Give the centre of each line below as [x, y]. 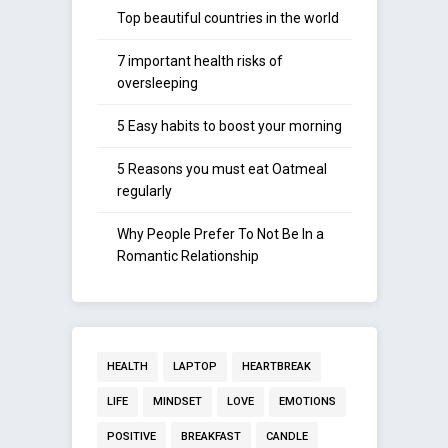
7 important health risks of [199, 61]
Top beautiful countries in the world [227, 18]
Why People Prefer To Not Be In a [220, 234]
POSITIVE [131, 437]
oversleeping [157, 83]
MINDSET [177, 402]
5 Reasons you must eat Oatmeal [221, 169]
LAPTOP [194, 367]
